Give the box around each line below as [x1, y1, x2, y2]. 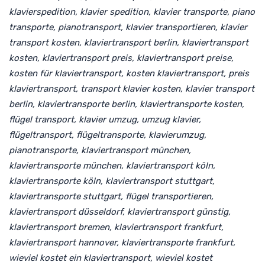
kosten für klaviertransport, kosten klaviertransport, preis [9, 67, 249, 79]
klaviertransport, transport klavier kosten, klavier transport [9, 83, 254, 94]
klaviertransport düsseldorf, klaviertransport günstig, [9, 206, 231, 217]
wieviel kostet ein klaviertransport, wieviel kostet [9, 252, 212, 263]
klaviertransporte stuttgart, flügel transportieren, [9, 190, 214, 202]
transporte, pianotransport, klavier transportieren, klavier [9, 21, 247, 33]
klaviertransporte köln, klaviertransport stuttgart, [9, 175, 215, 186]
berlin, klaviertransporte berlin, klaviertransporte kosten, [9, 98, 244, 109]
